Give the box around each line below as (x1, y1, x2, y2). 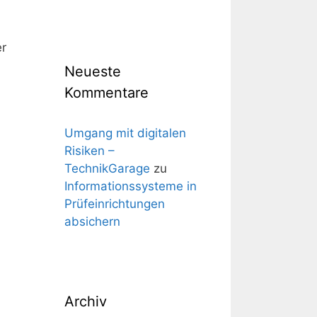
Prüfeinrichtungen (64, 197, 165, 211)
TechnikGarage (64, 161, 150, 175)
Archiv (64, 293, 107, 310)
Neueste (64, 63, 121, 80)
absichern (64, 214, 120, 229)
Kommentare (64, 84, 149, 101)
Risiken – (64, 144, 115, 158)
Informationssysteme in (64, 179, 197, 193)
